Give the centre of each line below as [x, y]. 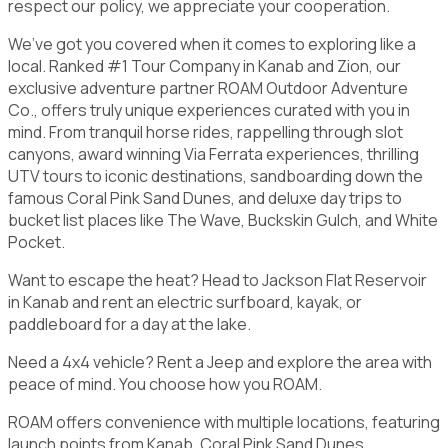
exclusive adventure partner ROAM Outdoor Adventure [208, 87]
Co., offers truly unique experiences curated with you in [209, 109]
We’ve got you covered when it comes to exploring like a [212, 43]
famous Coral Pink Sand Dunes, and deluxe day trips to [205, 197]
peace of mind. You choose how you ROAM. [165, 383]
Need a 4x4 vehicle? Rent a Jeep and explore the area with [220, 361]
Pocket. [36, 241]
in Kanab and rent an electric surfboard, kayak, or [185, 301]
